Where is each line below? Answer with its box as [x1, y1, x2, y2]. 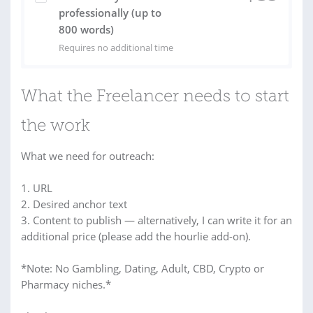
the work [21, 118, 90, 135]
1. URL [21, 181, 52, 195]
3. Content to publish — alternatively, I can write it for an [21, 213, 292, 227]
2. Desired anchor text [21, 197, 127, 211]
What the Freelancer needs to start [21, 89, 289, 105]
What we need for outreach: [21, 149, 154, 163]
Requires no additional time [59, 41, 173, 54]
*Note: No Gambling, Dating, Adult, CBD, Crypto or [21, 261, 264, 275]
